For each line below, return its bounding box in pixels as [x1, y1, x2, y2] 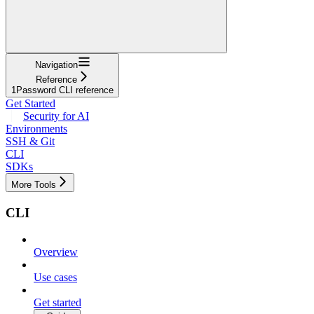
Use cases [34, 271, 77, 284]
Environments [6, 122, 67, 135]
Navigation [34, 59, 78, 70]
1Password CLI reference [11, 84, 114, 95]
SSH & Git [6, 135, 55, 147]
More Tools [11, 179, 56, 190]
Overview [34, 246, 78, 259]
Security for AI [23, 109, 89, 122]
